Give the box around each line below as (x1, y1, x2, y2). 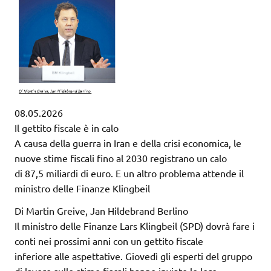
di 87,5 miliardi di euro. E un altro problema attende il (15, 167, 244, 180)
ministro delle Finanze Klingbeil (15, 182, 150, 195)
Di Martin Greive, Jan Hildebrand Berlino (15, 204, 188, 217)
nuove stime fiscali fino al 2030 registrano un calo (15, 152, 227, 165)
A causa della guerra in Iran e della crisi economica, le (15, 137, 241, 149)
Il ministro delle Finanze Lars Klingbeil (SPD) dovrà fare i (15, 220, 255, 232)
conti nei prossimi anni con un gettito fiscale (15, 235, 203, 247)
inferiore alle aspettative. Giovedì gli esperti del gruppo (15, 250, 252, 263)
